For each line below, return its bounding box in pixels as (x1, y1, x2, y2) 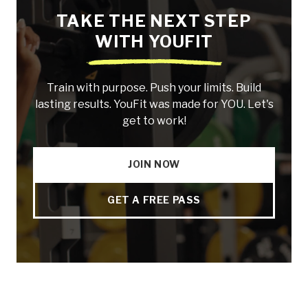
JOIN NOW (128, 157, 180, 170)
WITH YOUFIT (95, 31, 213, 52)
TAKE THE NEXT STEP (56, 10, 252, 31)
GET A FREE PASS (107, 193, 201, 206)
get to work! (122, 113, 186, 127)
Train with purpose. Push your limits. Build (47, 80, 261, 94)
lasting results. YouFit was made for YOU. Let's (34, 97, 274, 111)
